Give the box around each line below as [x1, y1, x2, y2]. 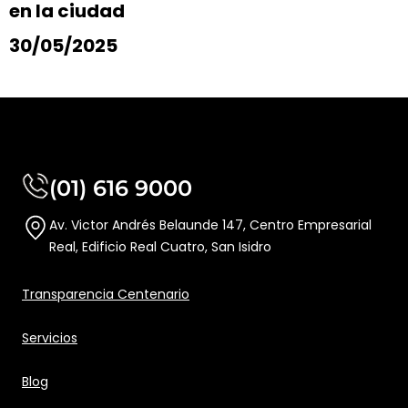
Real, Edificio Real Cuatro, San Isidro [49, 238, 271, 257]
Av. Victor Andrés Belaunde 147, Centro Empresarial [49, 216, 372, 235]
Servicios [22, 329, 77, 348]
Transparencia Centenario [22, 285, 189, 304]
